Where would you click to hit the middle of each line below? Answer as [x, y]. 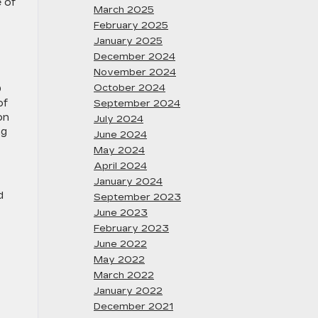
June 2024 [120, 135]
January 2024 [128, 182]
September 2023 [137, 197]
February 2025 [131, 26]
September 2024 [137, 104]
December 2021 [133, 307]
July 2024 [119, 119]
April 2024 [120, 166]
